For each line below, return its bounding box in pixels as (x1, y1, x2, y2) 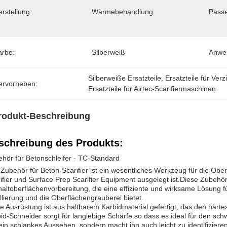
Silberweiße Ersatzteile (88, 74, 162, 82)
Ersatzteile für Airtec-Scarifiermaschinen (88, 85, 216, 93)
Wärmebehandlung (92, 8, 153, 16)
